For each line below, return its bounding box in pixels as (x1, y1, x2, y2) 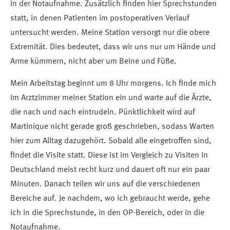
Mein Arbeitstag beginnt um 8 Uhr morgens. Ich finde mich (10, 80, 216, 88)
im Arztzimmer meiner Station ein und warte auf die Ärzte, (10, 94, 212, 103)
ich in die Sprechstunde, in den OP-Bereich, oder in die (10, 209, 204, 218)
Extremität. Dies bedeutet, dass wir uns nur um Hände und (10, 43, 216, 52)
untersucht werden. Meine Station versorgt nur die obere (10, 29, 209, 37)
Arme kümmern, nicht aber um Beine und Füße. (10, 57, 177, 66)
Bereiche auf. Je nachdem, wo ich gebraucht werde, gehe (10, 195, 210, 203)
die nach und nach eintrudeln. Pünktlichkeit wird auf (10, 108, 195, 117)
